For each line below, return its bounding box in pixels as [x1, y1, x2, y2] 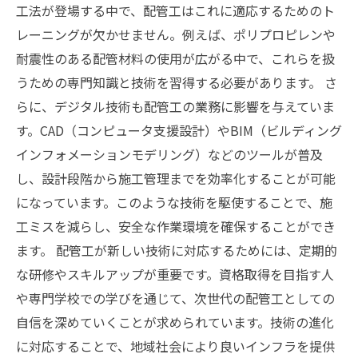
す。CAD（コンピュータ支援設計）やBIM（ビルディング [16, 121, 342, 140]
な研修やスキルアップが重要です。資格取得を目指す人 [16, 265, 334, 284]
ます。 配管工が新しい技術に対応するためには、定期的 [16, 241, 337, 260]
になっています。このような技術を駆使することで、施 [16, 193, 332, 212]
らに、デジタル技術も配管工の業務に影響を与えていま [16, 97, 335, 116]
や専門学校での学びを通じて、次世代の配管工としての [16, 288, 335, 308]
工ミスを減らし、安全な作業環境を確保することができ [16, 217, 336, 236]
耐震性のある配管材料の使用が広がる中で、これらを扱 [16, 49, 335, 68]
